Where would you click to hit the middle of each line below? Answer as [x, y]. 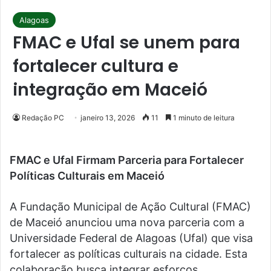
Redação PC [43, 118]
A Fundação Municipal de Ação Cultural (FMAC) [130, 207]
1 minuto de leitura [203, 118]
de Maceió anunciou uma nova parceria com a [127, 222]
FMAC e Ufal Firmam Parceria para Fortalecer [127, 160]
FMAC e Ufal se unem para [126, 43]
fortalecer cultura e [96, 66]
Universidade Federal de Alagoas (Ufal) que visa [131, 238]
